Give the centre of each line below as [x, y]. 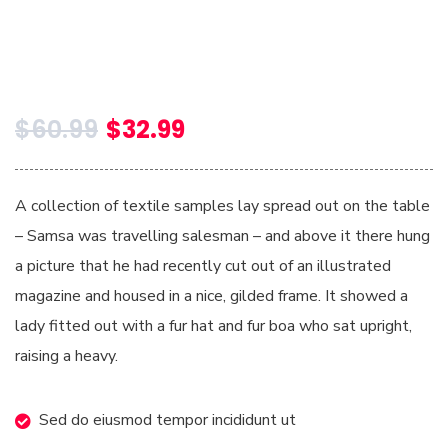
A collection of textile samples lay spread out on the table [222, 206]
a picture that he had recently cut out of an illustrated [203, 266]
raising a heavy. [66, 356]
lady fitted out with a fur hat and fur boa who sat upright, [213, 326]
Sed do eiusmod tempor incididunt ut [167, 420]
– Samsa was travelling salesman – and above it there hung [222, 236]
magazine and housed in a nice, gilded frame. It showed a [211, 296]
